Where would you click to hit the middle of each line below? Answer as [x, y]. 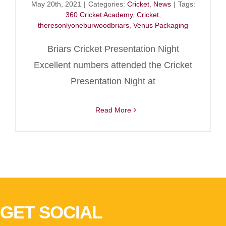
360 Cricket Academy [99, 14]
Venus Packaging [161, 25]
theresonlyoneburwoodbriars [83, 25]
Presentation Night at [113, 81]
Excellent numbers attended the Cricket [113, 65]
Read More [113, 110]
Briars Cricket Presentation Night [113, 49]
